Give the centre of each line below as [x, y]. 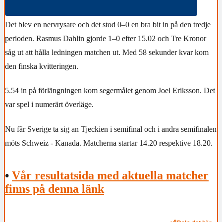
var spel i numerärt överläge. [49, 105]
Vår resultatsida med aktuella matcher [110, 176]
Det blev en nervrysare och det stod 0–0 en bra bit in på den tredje [108, 24]
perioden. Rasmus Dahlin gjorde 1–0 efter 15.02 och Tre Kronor [106, 38]
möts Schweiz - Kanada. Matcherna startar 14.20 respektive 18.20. [109, 143]
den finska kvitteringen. [42, 66]
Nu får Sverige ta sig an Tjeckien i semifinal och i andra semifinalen [111, 129]
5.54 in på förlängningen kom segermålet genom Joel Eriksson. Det [110, 91]
